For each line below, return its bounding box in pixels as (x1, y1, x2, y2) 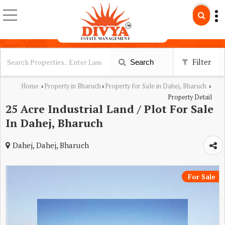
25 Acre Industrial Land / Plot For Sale (6, 101, 213, 116)
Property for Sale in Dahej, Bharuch (105, 81, 206, 90)
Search (128, 57, 154, 66)
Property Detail (168, 92, 212, 101)
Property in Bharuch (44, 81, 101, 90)
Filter (190, 56, 211, 67)
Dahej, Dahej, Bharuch (13, 140, 89, 150)
